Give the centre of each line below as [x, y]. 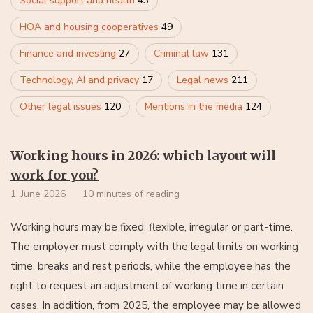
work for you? [54, 175]
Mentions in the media [195, 106]
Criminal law [183, 53]
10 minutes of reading [131, 194]
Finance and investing [69, 53]
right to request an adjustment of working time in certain [147, 285]
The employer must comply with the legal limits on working [154, 246]
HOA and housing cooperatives [90, 27]
